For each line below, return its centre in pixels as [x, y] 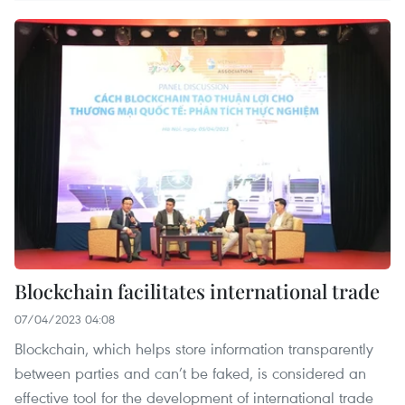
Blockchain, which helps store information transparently [194, 349]
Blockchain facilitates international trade [197, 292]
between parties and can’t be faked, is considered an [190, 373]
